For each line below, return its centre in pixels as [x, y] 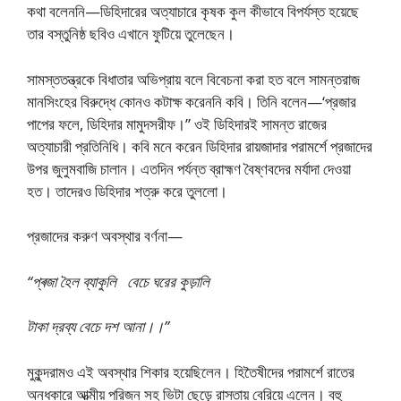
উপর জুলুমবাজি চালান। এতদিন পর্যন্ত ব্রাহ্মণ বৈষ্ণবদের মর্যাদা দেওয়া [189, 168]
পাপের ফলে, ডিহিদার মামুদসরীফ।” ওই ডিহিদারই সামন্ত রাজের [177, 124]
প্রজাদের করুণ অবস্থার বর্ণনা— [105, 236]
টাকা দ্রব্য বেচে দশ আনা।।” [98, 326]
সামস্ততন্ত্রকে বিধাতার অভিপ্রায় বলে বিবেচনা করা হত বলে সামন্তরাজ [193, 79]
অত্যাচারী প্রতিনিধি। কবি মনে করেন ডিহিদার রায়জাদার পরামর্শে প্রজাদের [200, 146]
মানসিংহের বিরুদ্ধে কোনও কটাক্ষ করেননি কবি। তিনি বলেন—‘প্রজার [192, 101]
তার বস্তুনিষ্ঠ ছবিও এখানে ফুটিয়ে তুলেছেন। [131, 34]
